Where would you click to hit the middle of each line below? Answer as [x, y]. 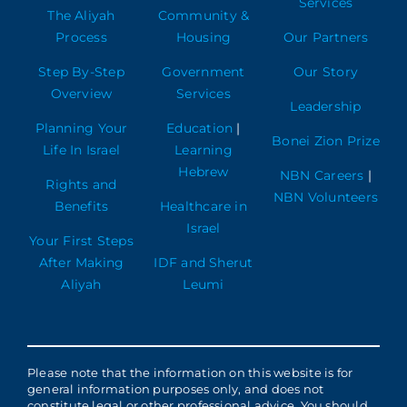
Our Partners [326, 38]
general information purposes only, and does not [176, 389]
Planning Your [81, 129]
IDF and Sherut [203, 263]
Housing [203, 38]
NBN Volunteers [326, 198]
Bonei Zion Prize [326, 141]
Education [200, 129]
